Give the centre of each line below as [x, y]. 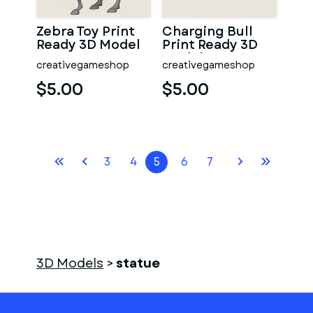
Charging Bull [208, 31]
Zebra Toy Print [86, 31]
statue [138, 263]
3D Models [70, 263]
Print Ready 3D [210, 45]
